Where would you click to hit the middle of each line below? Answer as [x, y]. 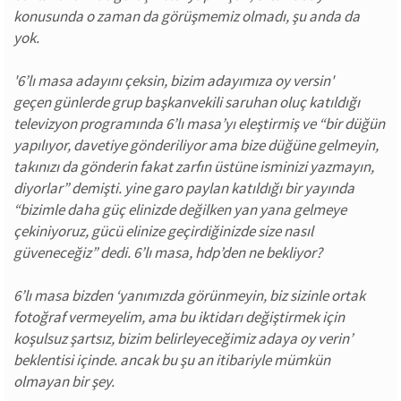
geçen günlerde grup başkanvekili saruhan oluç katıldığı [187, 102]
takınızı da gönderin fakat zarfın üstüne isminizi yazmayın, [194, 166]
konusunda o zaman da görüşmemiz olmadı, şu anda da [187, 16]
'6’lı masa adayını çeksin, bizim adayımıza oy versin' [174, 81]
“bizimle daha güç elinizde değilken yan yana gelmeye [180, 209]
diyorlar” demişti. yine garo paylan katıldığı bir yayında [184, 188]
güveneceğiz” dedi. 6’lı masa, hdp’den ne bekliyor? [168, 252]
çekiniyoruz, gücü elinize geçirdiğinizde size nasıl [163, 231]
